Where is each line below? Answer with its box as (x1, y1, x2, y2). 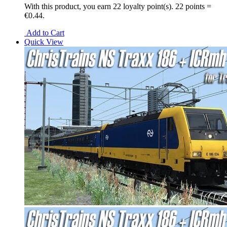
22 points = (175, 2, 211, 11)
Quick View (24, 37, 63, 46)
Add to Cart (24, 28, 64, 37)
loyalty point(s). (121, 2, 175, 11)
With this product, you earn (24, 2, 113, 11)
